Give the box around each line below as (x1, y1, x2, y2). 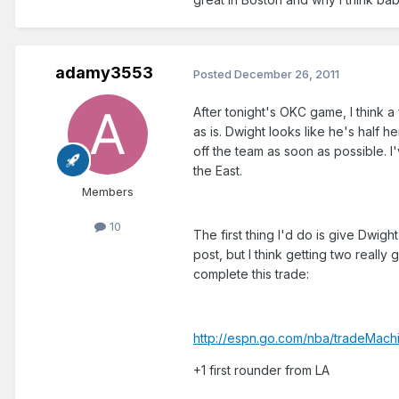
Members (82, 184, 134, 199)
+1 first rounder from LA (193, 362, 330, 379)
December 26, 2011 (234, 66, 339, 81)
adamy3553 (55, 63, 153, 83)
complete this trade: (193, 266, 309, 282)
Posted (193, 66, 234, 81)
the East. (193, 163, 242, 179)
